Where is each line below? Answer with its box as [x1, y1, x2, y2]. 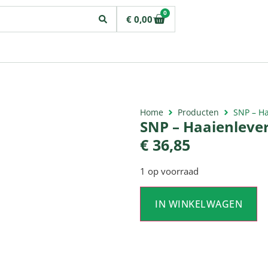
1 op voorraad [140, 165, 199, 178]
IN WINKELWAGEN [155, 197, 242, 211]
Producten [178, 106, 219, 118]
